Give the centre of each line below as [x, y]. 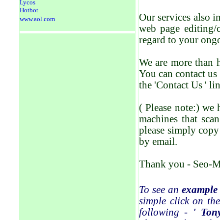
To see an [160, 190]
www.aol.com [37, 19]
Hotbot [29, 10]
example [200, 190]
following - [166, 212]
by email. [158, 141]
